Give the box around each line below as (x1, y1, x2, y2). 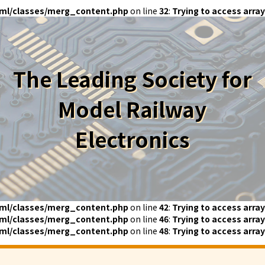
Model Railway (58, 93, 207, 124)
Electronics (75, 124, 190, 154)
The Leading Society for (12, 63, 252, 94)
